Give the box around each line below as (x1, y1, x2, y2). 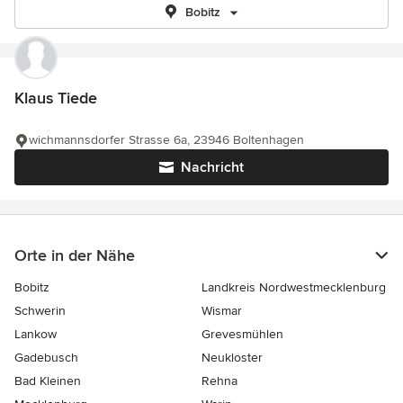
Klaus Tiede (14, 88, 97, 108)
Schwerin (14, 303, 66, 318)
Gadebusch (14, 350, 78, 365)
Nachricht (181, 158, 244, 176)
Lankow (14, 327, 57, 342)
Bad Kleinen (14, 373, 81, 389)
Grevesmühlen (201, 327, 283, 342)
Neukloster (201, 350, 263, 365)
